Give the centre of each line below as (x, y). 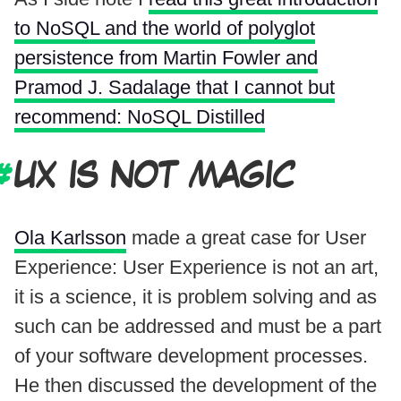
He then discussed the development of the (196, 385)
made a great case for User (246, 237)
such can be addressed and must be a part (198, 326)
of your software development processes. (191, 355)
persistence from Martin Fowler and (166, 57)
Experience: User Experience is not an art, (196, 267)
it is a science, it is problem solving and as (196, 296)
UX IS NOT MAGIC (154, 177)
